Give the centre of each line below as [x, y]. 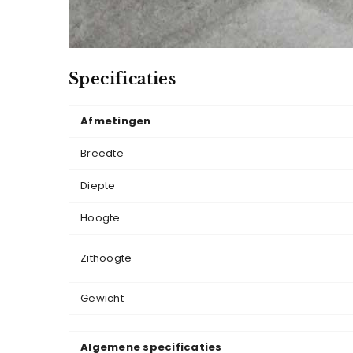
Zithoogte [106, 258]
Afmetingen [116, 121]
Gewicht [102, 298]
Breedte [102, 153]
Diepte [98, 186]
